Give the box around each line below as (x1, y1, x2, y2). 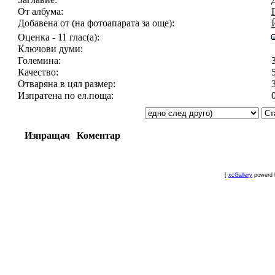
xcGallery (228, 172, 252, 178)
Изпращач (25, 130, 70, 141)
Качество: (18, 67, 58, 77)
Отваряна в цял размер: (18, 79, 115, 89)
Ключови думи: (18, 44, 83, 54)
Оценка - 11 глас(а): (18, 32, 99, 42)
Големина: (18, 55, 61, 66)
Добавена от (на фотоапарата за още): (18, 18, 174, 28)
